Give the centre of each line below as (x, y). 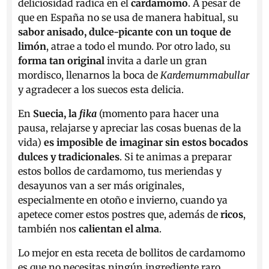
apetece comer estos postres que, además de (119, 214)
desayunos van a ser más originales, (101, 186)
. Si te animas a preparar (176, 157)
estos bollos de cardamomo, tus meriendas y (120, 171)
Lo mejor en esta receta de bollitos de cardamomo (132, 253)
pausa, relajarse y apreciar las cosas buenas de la (130, 128)
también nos (49, 229)
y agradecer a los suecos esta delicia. (101, 89)
